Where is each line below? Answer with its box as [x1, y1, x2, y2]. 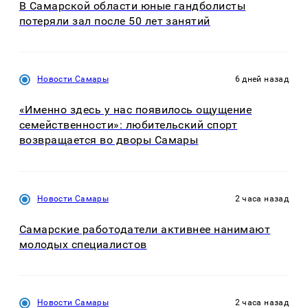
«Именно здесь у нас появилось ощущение [19, 103, 252, 117]
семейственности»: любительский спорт [19, 118, 238, 132]
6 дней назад [234, 74, 289, 85]
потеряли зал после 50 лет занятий [19, 14, 210, 27]
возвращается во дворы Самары [19, 133, 199, 147]
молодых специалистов [19, 237, 147, 251]
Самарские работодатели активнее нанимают [19, 222, 271, 236]
